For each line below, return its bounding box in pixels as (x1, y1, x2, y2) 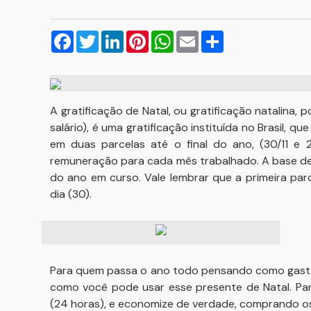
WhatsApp (174, 28, 228, 43)
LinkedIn (124, 28, 164, 43)
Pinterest (149, 28, 195, 43)
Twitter (99, 28, 135, 43)
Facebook (74, 28, 124, 43)
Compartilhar (224, 28, 290, 43)
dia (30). (50, 187, 92, 201)
